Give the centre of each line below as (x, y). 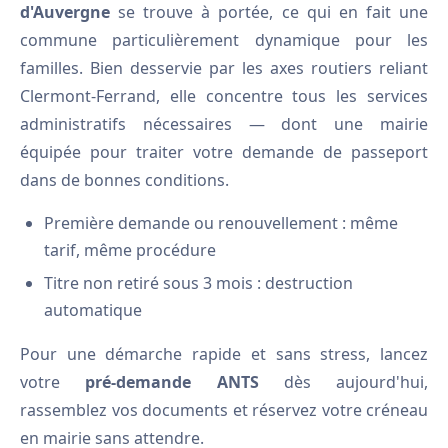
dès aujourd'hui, (343, 382)
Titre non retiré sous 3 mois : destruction (198, 283)
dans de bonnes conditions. (124, 180)
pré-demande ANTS (172, 382)
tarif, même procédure (130, 250)
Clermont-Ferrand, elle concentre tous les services (224, 96)
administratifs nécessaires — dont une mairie (224, 124)
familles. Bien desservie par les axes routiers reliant (224, 68)
